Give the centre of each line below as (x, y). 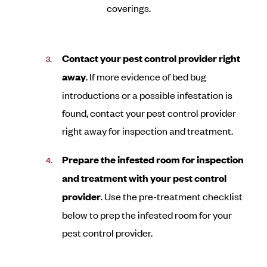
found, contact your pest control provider (149, 113)
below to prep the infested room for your (147, 215)
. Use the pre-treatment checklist (172, 196)
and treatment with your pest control (145, 178)
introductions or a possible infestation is (148, 95)
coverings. (129, 8)
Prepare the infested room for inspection (153, 159)
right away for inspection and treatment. (148, 131)
